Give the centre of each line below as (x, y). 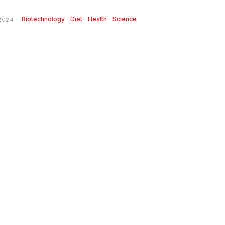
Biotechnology (43, 19)
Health (97, 19)
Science (125, 19)
